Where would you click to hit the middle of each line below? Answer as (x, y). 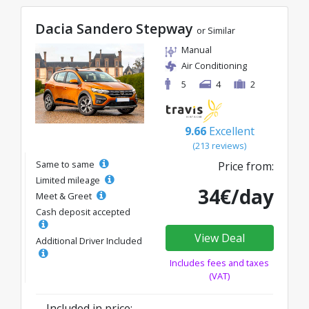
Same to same (66, 164)
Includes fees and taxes (220, 262)
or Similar (216, 30)
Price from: (246, 166)
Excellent (231, 131)
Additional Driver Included (89, 240)
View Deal (219, 238)
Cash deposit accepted (83, 211)
